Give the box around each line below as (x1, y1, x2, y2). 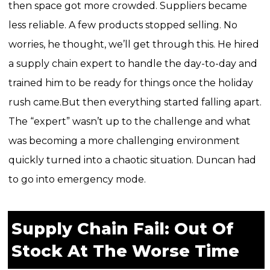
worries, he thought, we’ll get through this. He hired (8, 39, 259, 51)
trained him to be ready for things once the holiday (8, 77, 253, 89)
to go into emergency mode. (8, 174, 146, 186)
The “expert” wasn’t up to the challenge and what (8, 116, 251, 128)
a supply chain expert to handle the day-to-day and (8, 58, 257, 70)
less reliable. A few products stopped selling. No (8, 19, 237, 31)
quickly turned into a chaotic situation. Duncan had (8, 154, 256, 166)
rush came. (8, 96, 61, 108)
